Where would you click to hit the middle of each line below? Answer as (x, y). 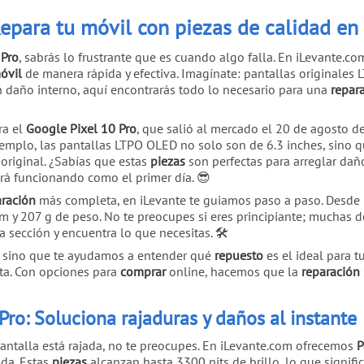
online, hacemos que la (234, 271)
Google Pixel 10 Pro (81, 128)
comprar (143, 271)
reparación (331, 271)
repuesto (239, 255)
